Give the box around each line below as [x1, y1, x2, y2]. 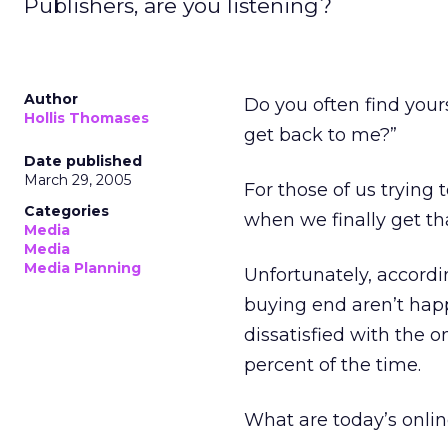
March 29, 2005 [24, 171, 131, 189]
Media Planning [24, 259, 141, 277]
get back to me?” [244, 124, 397, 146]
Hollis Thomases [24, 109, 149, 127]
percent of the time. [244, 354, 421, 376]
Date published [24, 152, 142, 170]
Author [24, 90, 78, 108]
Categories [24, 202, 109, 220]
